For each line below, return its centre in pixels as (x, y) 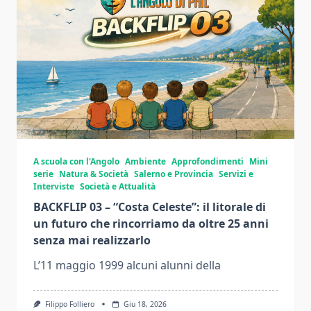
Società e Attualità (118, 186)
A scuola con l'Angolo (76, 161)
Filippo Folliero (69, 304)
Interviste (54, 186)
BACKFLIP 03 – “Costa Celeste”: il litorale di (150, 207)
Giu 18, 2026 (145, 304)
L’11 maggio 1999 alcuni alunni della (127, 265)
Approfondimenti (208, 161)
